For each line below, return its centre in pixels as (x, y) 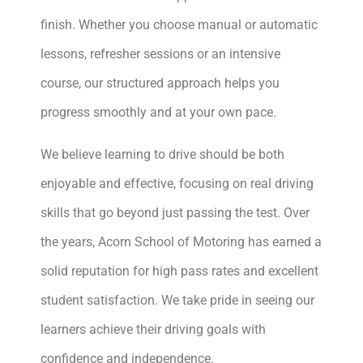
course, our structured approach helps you (160, 83)
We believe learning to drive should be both (162, 154)
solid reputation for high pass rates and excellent (179, 271)
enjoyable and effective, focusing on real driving (177, 184)
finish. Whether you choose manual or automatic (179, 25)
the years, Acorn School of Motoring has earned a (181, 242)
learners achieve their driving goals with (153, 329)
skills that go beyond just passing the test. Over (175, 213)
